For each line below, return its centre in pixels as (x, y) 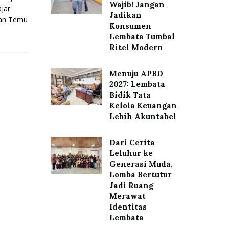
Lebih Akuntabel (143, 116)
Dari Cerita (132, 142)
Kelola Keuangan (143, 106)
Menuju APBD (136, 73)
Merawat (127, 196)
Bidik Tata (130, 95)
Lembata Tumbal (142, 37)
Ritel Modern (136, 47)
